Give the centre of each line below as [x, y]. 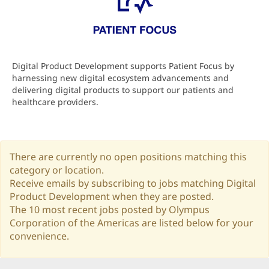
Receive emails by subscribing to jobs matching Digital [133, 183]
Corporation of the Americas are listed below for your [131, 223]
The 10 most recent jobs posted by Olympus [110, 210]
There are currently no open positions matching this [128, 157]
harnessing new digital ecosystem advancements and [120, 78]
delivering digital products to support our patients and [123, 90]
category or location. [57, 170]
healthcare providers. [55, 102]
